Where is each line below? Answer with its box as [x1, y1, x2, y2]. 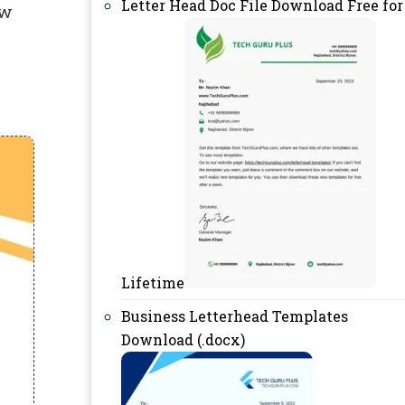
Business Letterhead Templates [121, 306, 348, 325]
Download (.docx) [121, 330, 245, 349]
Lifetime [121, 273, 184, 292]
